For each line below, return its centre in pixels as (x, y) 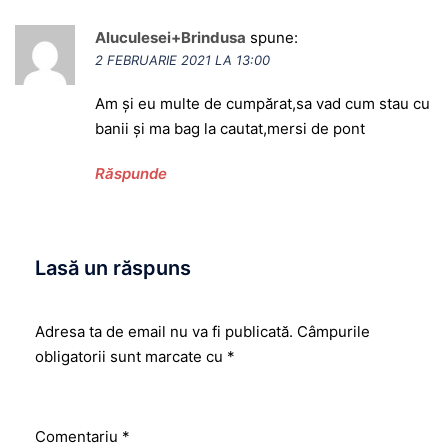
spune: (274, 37)
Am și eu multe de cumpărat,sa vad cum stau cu (262, 103)
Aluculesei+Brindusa (170, 37)
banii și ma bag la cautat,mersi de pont (230, 128)
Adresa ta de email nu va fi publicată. (164, 331)
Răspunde (131, 173)
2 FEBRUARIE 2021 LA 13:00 (182, 59)
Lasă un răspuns (113, 267)
